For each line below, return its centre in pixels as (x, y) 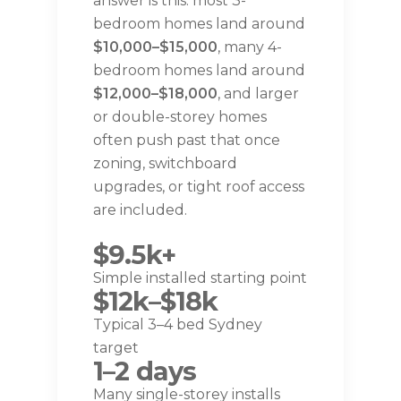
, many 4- (250, 47)
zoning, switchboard (165, 164)
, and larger (258, 94)
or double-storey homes (180, 117)
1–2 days (145, 371)
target (116, 348)
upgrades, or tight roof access (199, 187)
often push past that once (187, 141)
